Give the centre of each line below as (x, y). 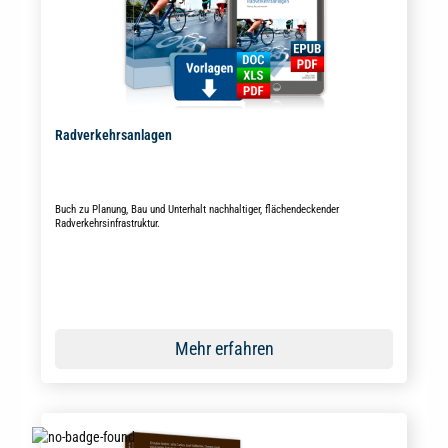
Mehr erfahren (224, 348)
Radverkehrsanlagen (113, 135)
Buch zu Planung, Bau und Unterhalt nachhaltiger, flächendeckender (196, 209)
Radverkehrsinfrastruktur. (107, 223)
